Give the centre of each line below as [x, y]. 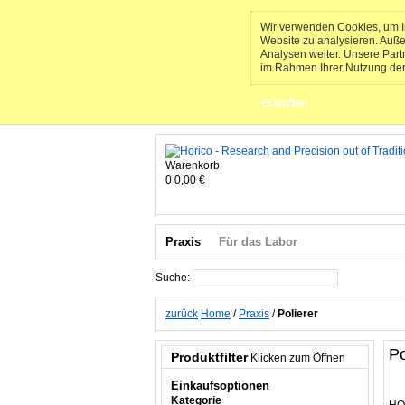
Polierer [298, 314]
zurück [182, 314]
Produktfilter [209, 357]
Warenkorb [193, 165]
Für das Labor [258, 242]
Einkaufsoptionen [220, 386]
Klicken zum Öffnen [298, 358]
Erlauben [284, 103]
